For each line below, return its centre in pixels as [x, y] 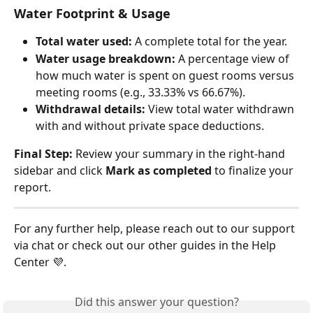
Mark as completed [159, 170]
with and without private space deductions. [150, 125]
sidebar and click [60, 170]
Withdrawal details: [90, 109]
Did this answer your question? [156, 301]
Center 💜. [40, 262]
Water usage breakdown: [105, 58]
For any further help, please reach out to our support [156, 228]
